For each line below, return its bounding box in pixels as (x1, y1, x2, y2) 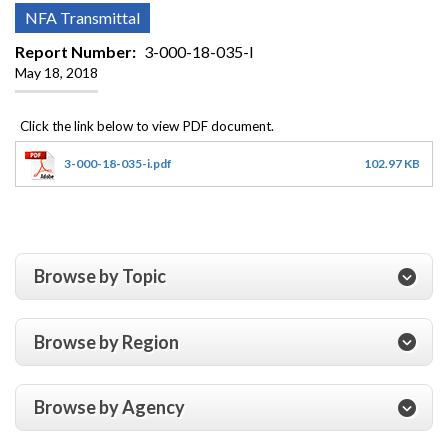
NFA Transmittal (25, 7, 140, 27)
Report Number (15, 41, 132, 61)
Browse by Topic (34, 265, 166, 288)
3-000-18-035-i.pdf (64, 155, 172, 171)
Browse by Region (34, 330, 179, 353)
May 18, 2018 (15, 63, 98, 81)
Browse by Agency (34, 396, 185, 419)
